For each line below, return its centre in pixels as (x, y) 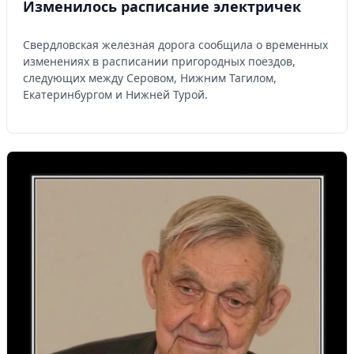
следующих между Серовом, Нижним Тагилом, (150, 77)
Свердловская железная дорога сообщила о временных (175, 44)
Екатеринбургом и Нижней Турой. (115, 94)
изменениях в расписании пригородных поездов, (159, 61)
